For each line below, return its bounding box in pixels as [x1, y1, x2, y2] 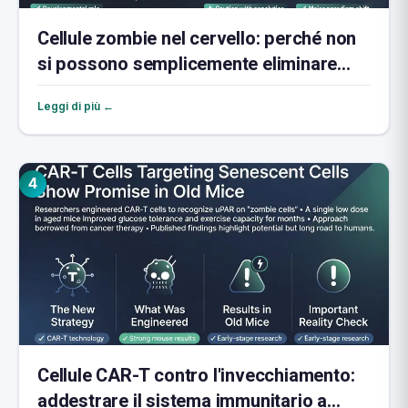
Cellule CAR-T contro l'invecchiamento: [37, 362, 356, 389]
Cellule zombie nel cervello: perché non [37, 25, 357, 52]
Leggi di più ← [37, 99, 114, 113]
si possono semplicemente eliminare [37, 51, 338, 77]
